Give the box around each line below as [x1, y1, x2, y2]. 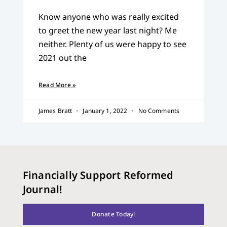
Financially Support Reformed [22, 168, 174, 182]
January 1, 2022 [81, 106, 129, 116]
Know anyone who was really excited [38, 11, 179, 23]
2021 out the [38, 52, 87, 64]
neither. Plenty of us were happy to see [38, 39, 186, 50]
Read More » [38, 81, 76, 90]
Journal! [22, 182, 63, 197]
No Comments [136, 106, 179, 116]
